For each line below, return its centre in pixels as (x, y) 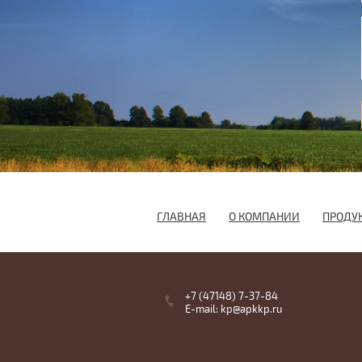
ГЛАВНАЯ (181, 217)
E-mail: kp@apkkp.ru (234, 310)
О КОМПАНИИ (264, 217)
